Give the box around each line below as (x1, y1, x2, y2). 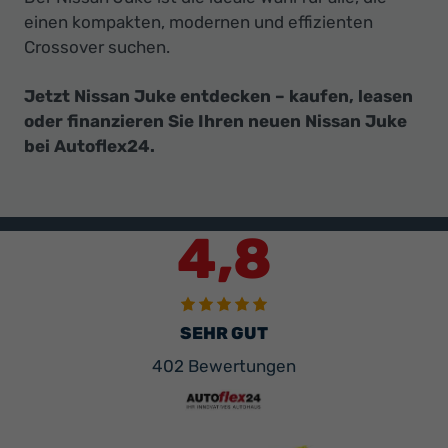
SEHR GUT (180, 322, 268, 343)
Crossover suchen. (24, 36, 170, 57)
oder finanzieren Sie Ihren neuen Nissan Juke (24, 110, 407, 131)
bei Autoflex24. (24, 135, 155, 156)
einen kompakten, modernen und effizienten (24, 11, 373, 32)
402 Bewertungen (152, 355, 296, 376)
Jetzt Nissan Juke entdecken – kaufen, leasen (24, 85, 413, 106)
